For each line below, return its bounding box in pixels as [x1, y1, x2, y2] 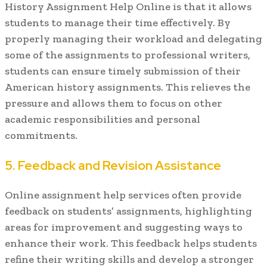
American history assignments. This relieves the [5, 80, 250, 94]
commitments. [5, 129, 77, 142]
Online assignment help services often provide [5, 188, 241, 202]
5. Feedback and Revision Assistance [5, 157, 221, 174]
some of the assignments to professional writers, [5, 48, 250, 62]
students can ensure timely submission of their [5, 64, 241, 78]
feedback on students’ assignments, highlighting [5, 204, 252, 218]
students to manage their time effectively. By [5, 16, 231, 30]
